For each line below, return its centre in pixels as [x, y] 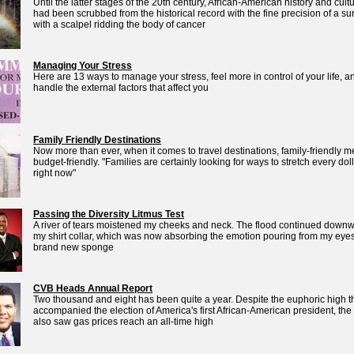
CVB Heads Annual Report [93, 288]
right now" [55, 173]
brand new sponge [73, 247]
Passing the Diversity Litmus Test [109, 214]
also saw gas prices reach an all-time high [123, 322]
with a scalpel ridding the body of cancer [119, 24]
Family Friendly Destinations [97, 140]
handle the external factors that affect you [121, 88]
